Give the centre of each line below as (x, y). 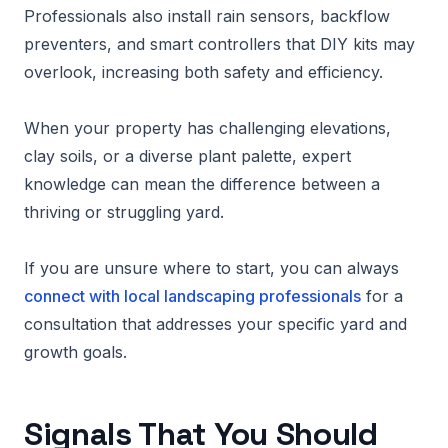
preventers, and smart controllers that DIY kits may (219, 44)
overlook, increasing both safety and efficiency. (203, 72)
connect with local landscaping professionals (192, 296)
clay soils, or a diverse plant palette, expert (187, 156)
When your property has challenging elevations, (207, 128)
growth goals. (75, 352)
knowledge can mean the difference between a (202, 184)
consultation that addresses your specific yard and (215, 324)
